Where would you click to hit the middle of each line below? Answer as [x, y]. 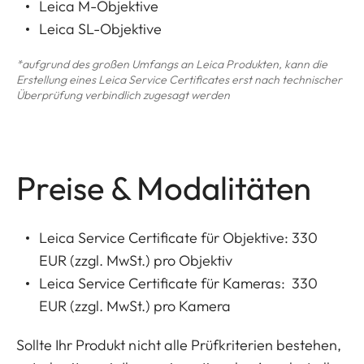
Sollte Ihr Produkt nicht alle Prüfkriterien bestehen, [179, 345]
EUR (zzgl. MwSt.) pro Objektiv [136, 261]
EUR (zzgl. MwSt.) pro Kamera [135, 306]
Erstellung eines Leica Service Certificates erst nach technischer [179, 80]
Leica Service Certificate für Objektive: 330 [178, 238]
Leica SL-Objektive [100, 29]
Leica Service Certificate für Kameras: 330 [178, 284]
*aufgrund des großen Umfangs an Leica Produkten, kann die [172, 65]
